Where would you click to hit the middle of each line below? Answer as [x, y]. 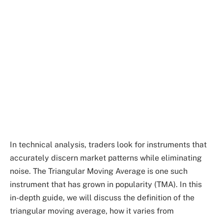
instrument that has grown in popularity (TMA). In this [106, 184]
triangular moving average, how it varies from [92, 211]
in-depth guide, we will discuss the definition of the [102, 197]
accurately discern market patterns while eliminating [106, 158]
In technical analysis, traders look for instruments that [108, 144]
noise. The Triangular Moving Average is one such [99, 171]
